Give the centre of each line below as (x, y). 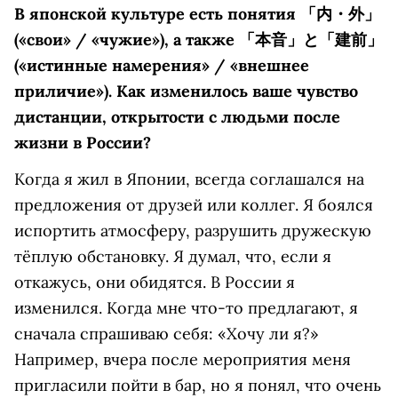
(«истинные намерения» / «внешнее (162, 66)
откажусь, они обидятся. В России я (155, 283)
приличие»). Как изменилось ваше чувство (186, 92)
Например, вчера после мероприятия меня (183, 360)
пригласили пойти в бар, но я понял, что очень (198, 386)
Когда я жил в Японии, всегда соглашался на (189, 179)
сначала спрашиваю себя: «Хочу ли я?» (167, 334)
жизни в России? (83, 143)
